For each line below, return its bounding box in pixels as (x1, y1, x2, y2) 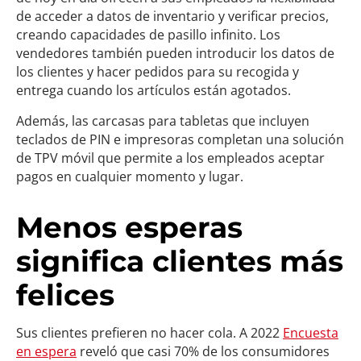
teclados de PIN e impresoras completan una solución (16, 131, 344, 148)
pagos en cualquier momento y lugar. (16, 168, 243, 185)
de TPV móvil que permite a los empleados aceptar (16, 149, 325, 167)
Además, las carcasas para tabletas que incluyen (16, 112, 309, 130)
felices (16, 277, 114, 313)
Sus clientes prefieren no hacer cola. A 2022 (16, 324, 283, 342)
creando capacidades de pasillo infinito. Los (16, 26, 280, 44)
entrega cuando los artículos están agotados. (16, 81, 291, 99)
